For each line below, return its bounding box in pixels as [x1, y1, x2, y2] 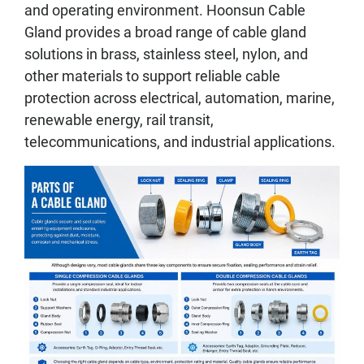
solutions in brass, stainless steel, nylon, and [24, 45, 308, 63]
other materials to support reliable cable [24, 67, 280, 84]
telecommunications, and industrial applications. [24, 133, 336, 150]
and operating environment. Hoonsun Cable [24, 2, 305, 19]
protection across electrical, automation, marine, [24, 89, 335, 106]
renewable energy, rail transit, [24, 111, 214, 128]
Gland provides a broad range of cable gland [24, 24, 306, 41]
